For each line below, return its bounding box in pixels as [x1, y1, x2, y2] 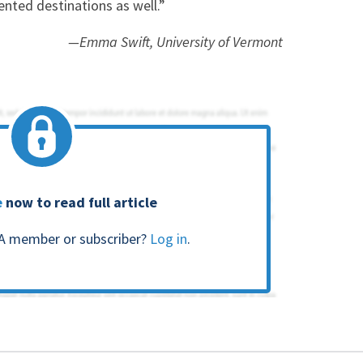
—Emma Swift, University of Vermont [68, 32, 283, 52]
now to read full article [2, 193, 157, 212]
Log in [149, 229, 187, 249]
